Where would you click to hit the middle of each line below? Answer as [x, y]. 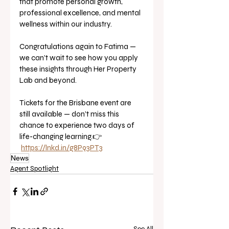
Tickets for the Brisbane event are [76, 103]
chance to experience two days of [78, 125]
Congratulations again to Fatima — [78, 47]
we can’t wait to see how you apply [79, 58]
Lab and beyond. [48, 80]
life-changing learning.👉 [61, 136]
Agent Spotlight [35, 168]
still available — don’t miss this [70, 114]
